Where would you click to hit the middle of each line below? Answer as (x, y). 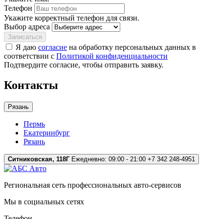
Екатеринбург (47, 133)
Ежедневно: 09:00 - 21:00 (108, 159)
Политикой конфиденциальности (112, 56)
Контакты (31, 85)
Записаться (25, 37)
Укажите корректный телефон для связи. (72, 18)
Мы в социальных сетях (44, 202)
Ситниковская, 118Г (39, 159)
